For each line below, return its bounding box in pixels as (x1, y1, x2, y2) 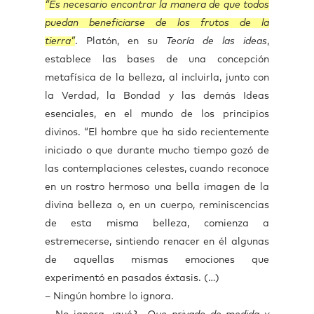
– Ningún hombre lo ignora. (45, 292, 174, 301)
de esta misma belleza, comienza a (45, 219, 269, 228)
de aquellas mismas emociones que (45, 255, 269, 265)
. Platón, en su (75, 36, 166, 46)
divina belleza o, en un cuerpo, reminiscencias (45, 200, 269, 210)
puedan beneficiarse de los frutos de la (45, 18, 269, 28)
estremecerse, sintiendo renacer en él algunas (45, 237, 269, 247)
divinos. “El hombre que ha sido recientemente (45, 128, 269, 137)
